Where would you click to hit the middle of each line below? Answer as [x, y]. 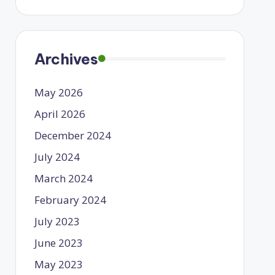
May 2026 [58, 92]
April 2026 [60, 114]
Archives [66, 59]
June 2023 [58, 242]
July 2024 [57, 157]
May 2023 [58, 264]
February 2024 [70, 199]
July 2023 [57, 221]
